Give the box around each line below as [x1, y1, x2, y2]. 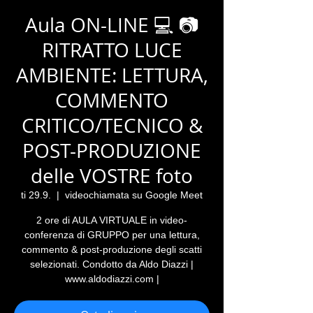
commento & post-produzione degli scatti [22, 244, 202, 255]
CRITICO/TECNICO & [21, 112, 203, 138]
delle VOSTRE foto [31, 163, 193, 189]
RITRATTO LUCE [41, 37, 182, 63]
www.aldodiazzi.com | [64, 273, 159, 284]
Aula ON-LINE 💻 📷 [24, 12, 199, 38]
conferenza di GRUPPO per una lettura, [24, 229, 200, 240]
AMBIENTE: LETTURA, [15, 62, 208, 88]
